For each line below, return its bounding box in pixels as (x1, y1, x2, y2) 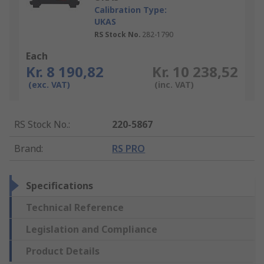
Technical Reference (26, 201, 124, 214)
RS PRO (112, 142, 146, 156)
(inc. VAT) (154, 79, 194, 91)
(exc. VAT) (28, 79, 70, 91)
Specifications (26, 179, 93, 193)
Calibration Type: (94, 4, 167, 16)
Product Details (26, 245, 100, 258)
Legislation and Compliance (26, 223, 157, 236)
